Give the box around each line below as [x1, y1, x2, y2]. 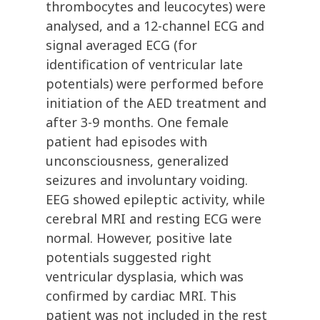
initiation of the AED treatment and [46, 94, 266, 112]
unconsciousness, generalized [46, 152, 229, 170]
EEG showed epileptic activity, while [46, 191, 265, 209]
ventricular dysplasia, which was [46, 268, 244, 286]
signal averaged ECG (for [46, 36, 197, 54]
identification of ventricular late [46, 56, 243, 74]
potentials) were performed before [46, 75, 264, 93]
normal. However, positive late [46, 229, 232, 247]
